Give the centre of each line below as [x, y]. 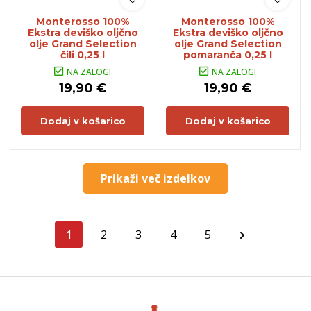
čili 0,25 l [83, 54]
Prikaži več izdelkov [155, 178]
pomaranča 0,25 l [228, 54]
